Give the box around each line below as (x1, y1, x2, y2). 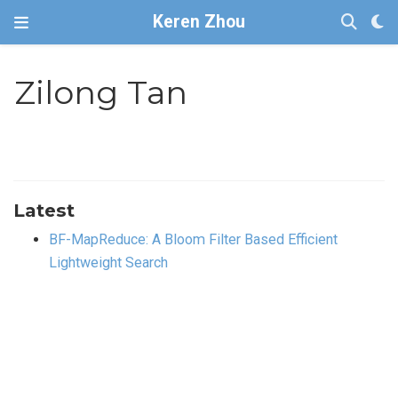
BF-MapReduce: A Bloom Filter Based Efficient (49, 230, 338, 248)
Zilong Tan (14, 73, 188, 113)
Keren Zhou (153, 12, 245, 32)
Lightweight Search (49, 253, 168, 271)
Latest (13, 198, 75, 221)
